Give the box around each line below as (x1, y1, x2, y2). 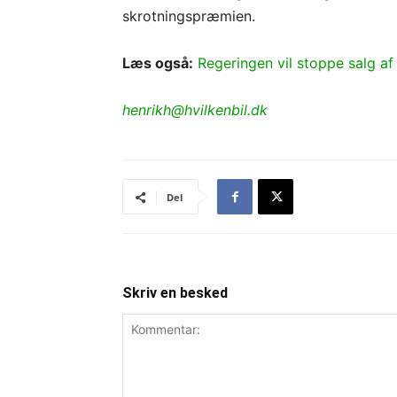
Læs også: (122, 54, 193, 72)
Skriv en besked (122, 284, 228, 301)
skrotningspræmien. (122, 7, 255, 25)
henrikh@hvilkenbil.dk (122, 101, 268, 119)
